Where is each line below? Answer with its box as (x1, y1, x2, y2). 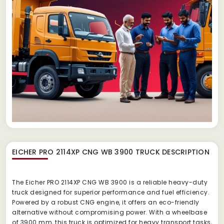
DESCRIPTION (159, 146, 209, 157)
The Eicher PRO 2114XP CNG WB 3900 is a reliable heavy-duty (12, 177, 207, 186)
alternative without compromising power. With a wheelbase (12, 207, 207, 216)
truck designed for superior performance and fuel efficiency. (12, 187, 209, 196)
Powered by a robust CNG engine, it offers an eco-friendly (12, 197, 199, 206)
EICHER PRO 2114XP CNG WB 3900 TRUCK (12, 146, 160, 157)
